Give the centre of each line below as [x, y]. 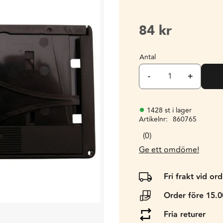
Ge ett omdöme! [169, 150]
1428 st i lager [169, 110]
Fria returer [185, 215]
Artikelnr [152, 119]
